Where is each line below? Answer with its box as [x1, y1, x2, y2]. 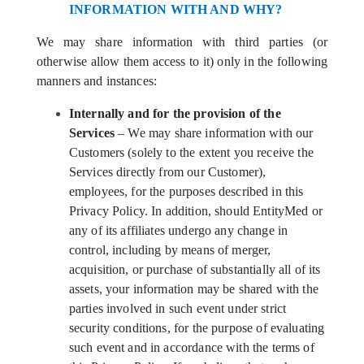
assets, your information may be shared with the [68, 282, 318, 296]
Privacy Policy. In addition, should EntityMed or [68, 204, 323, 218]
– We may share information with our [115, 126, 314, 140]
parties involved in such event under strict [68, 301, 287, 315]
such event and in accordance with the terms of [68, 340, 314, 354]
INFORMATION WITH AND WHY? [68, 2, 283, 16]
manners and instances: [36, 74, 158, 88]
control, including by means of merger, [68, 243, 271, 257]
